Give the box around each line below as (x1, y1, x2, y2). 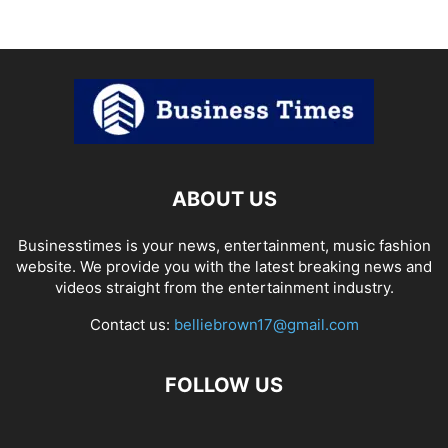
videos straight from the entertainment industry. (54, 277, 394, 297)
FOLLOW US (165, 372, 283, 397)
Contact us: (89, 314, 174, 334)
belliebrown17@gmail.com (173, 314, 359, 334)
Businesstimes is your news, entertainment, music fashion (17, 235, 431, 255)
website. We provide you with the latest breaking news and (16, 256, 432, 276)
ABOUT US (171, 186, 277, 211)
